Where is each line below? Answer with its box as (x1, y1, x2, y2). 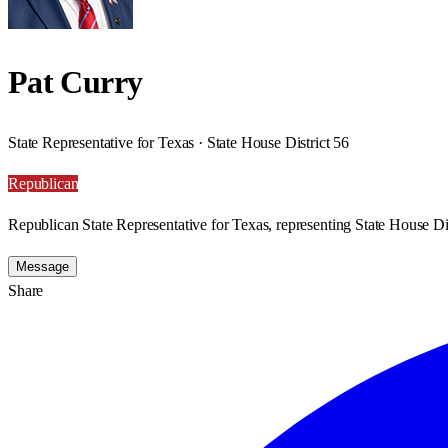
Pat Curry (8, 64, 143, 101)
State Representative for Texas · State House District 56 (8, 133, 350, 151)
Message (16, 258, 69, 274)
